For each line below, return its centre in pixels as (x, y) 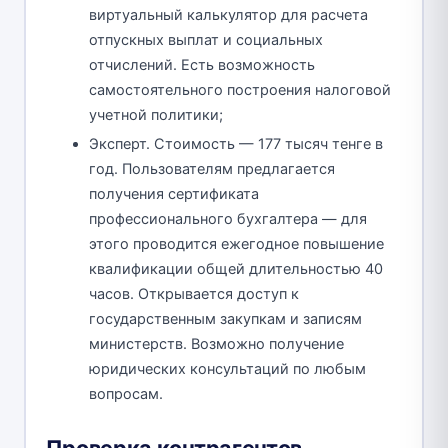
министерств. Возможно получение (216, 344)
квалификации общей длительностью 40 (236, 269)
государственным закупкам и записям (225, 319)
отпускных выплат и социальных (206, 40)
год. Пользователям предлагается (212, 169)
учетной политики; (156, 115)
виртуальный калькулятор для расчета (228, 15)
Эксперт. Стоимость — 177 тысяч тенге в (236, 144)
